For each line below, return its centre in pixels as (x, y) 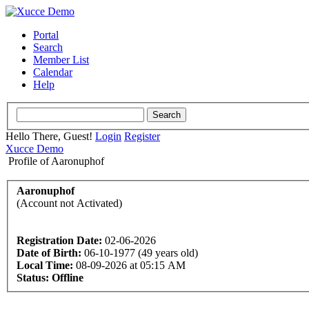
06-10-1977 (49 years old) (140, 253)
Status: (33, 278)
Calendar (53, 72)
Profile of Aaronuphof (56, 161)
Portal (46, 35)
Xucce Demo (34, 148)
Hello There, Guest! (50, 136)
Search (48, 47)
